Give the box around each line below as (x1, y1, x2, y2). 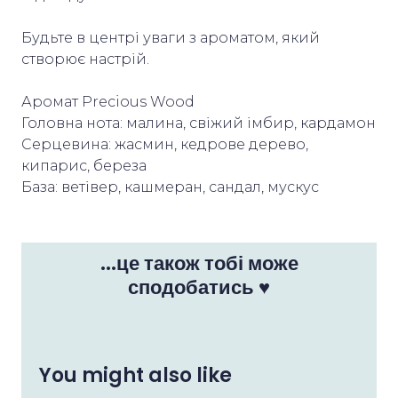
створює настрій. (21, 51, 149, 68)
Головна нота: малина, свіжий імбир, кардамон (21, 115, 376, 132)
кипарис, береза (21, 157, 147, 175)
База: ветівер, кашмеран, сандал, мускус (21, 179, 319, 196)
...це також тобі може (99, 250, 298, 278)
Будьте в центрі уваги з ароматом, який (21, 29, 320, 47)
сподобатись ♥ (128, 274, 270, 302)
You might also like (39, 362, 232, 390)
